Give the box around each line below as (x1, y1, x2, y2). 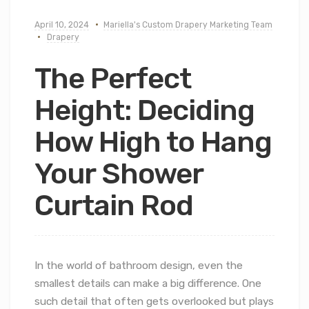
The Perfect (34, 61, 191, 96)
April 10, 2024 (34, 19, 89, 30)
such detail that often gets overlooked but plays (34, 295, 274, 308)
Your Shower (34, 156, 203, 191)
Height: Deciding (34, 92, 255, 128)
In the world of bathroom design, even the (34, 259, 243, 272)
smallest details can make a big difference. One (34, 277, 261, 290)
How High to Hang (34, 124, 272, 159)
